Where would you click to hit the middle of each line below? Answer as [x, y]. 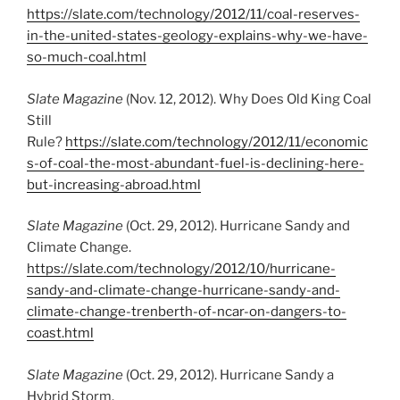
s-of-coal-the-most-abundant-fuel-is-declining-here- [196, 163]
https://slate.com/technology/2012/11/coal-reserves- [193, 15]
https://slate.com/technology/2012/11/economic [217, 142]
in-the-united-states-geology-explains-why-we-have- [197, 36]
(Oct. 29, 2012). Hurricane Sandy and [237, 226]
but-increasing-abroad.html [114, 184]
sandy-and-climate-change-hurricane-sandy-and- [183, 291]
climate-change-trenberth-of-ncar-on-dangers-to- [187, 312]
